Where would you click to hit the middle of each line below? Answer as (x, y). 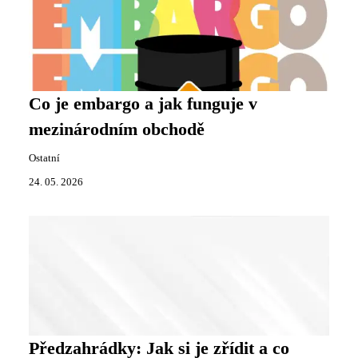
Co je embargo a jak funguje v (143, 104)
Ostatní (44, 158)
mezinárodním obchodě (117, 129)
